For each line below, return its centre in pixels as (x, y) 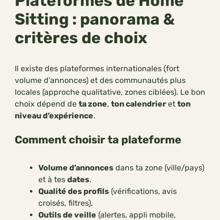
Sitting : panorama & (95, 19)
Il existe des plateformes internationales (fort (97, 69)
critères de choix (81, 38)
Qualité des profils (74, 192)
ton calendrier (138, 104)
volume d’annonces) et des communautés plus (100, 81)
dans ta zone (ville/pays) (159, 168)
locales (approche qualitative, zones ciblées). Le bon (110, 92)
